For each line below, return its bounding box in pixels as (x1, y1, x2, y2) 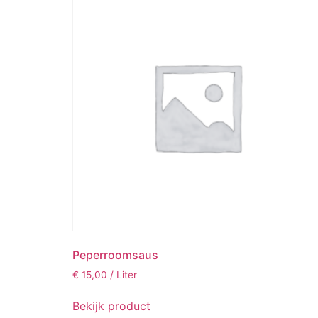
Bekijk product (72, 299, 150, 314)
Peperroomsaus (72, 247, 158, 262)
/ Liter (110, 268, 137, 280)
